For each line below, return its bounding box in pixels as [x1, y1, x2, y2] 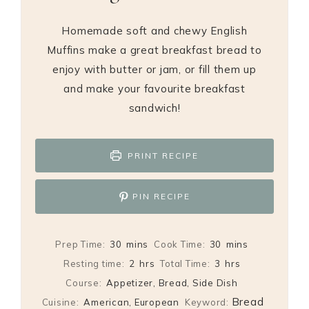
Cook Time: [154, 239, 206, 250]
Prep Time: [55, 239, 106, 250]
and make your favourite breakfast [63, 81, 246, 95]
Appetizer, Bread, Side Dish [106, 277, 238, 289]
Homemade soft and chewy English [61, 23, 248, 37]
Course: [66, 277, 105, 289]
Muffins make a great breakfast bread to [47, 43, 262, 57]
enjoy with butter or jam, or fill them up [52, 62, 257, 76]
